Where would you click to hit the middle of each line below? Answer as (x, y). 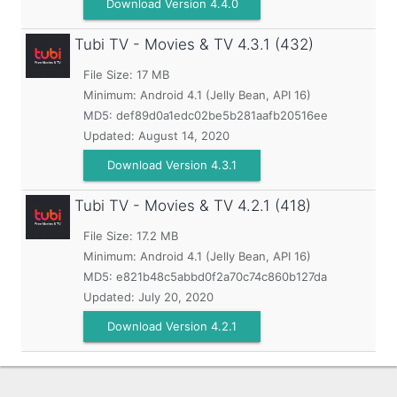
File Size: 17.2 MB (131, 236)
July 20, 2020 (176, 297)
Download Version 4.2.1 (172, 326)
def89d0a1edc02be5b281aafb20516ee (222, 115)
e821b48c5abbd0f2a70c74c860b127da (222, 276)
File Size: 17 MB (126, 74)
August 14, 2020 (184, 136)
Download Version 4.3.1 (172, 165)
